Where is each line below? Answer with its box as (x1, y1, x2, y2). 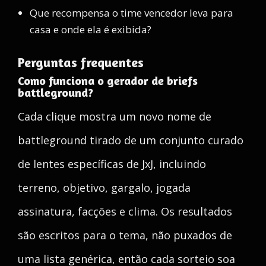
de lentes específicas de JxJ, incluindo (18, 157, 206, 171)
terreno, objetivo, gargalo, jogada (18, 180, 191, 195)
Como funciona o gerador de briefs (18, 73, 198, 88)
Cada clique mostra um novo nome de (18, 109, 211, 123)
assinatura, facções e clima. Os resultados (18, 204, 232, 218)
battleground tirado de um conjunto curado (18, 133, 243, 147)
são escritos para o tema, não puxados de (18, 228, 232, 242)
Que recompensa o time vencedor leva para (30, 6, 233, 20)
